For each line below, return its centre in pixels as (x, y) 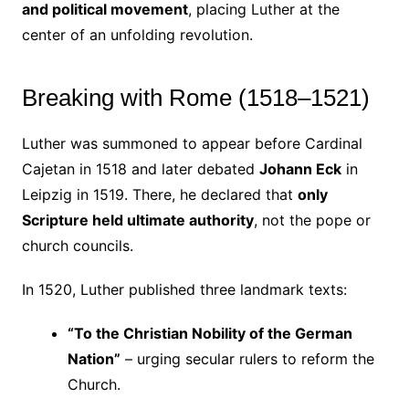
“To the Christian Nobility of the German (210, 334)
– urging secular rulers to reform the (247, 359)
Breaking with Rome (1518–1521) (195, 98)
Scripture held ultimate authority (137, 220)
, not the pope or (312, 220)
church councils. (77, 246)
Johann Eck (300, 169)
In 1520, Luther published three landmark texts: (184, 290)
